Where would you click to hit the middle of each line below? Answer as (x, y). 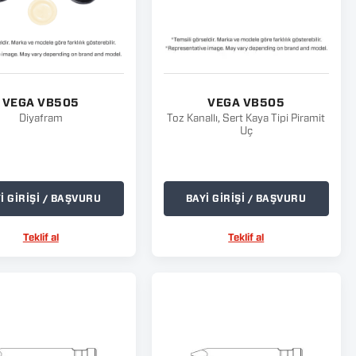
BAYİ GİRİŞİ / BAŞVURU (246, 199)
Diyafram (41, 119)
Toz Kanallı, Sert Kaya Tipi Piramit (246, 119)
